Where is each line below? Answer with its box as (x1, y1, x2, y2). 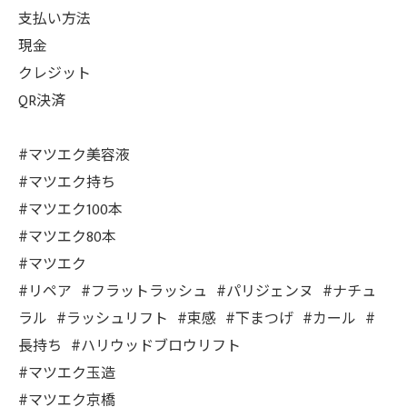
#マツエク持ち (18, 171, 115, 195)
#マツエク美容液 (18, 144, 130, 168)
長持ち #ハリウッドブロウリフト (18, 334, 241, 359)
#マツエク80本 (18, 225, 116, 250)
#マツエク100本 (18, 198, 137, 223)
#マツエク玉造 (18, 362, 115, 386)
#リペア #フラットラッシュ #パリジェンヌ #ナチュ (18, 280, 376, 304)
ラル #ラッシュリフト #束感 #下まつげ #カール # (18, 307, 375, 332)
